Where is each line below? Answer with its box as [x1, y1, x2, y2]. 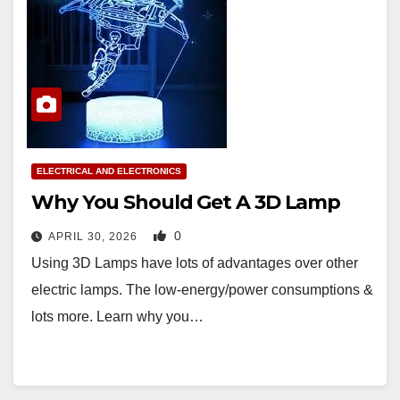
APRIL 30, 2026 [48, 230, 141, 244]
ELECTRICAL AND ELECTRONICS [37, 166, 181, 177]
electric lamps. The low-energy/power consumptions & [31, 282, 373, 298]
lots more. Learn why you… [31, 309, 204, 325]
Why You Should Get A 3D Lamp [31, 190, 341, 215]
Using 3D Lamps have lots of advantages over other [31, 255, 358, 271]
